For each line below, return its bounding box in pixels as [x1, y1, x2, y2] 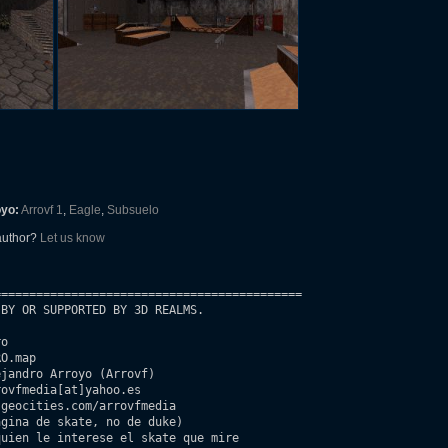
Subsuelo [107, 203, 159, 217]
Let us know [40, 231, 105, 245]
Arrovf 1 [21, 203, 63, 217]
